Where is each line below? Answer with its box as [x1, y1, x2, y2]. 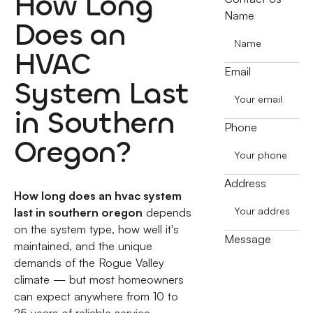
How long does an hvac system [13, 188, 182, 203]
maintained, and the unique [13, 238, 152, 253]
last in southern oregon [13, 205, 143, 219]
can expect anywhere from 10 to [13, 289, 178, 303]
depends [142, 205, 191, 219]
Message [224, 232, 271, 247]
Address [224, 176, 266, 191]
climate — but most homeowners [13, 272, 184, 286]
